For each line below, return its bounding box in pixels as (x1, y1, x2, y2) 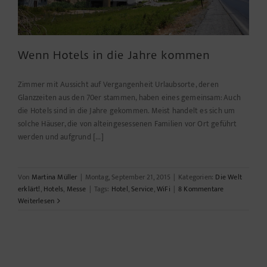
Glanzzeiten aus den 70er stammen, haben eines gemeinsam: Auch (18, 91, 241, 105)
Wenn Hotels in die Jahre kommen (18, 48, 210, 63)
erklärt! (18, 183, 41, 195)
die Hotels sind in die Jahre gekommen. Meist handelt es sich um (18, 104, 235, 118)
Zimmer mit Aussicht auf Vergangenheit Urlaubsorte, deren (18, 78, 219, 92)
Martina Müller (31, 171, 77, 184)
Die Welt (215, 171, 242, 184)
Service (131, 183, 154, 195)
